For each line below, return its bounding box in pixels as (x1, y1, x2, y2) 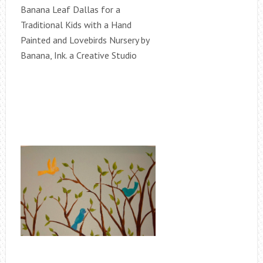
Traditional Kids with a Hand (20, 19, 131, 31)
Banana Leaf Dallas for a (20, 4, 120, 15)
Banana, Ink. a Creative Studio (20, 49, 137, 61)
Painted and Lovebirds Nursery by (20, 34, 149, 46)
